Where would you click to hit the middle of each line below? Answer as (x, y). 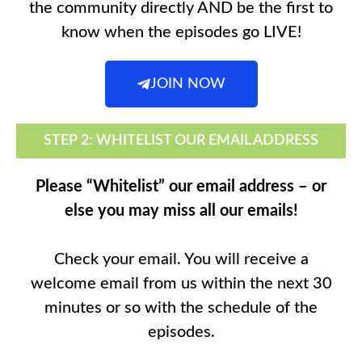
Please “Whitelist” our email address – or (181, 187)
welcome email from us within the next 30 (181, 284)
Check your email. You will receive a (181, 260)
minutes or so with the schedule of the (181, 308)
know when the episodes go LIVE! (181, 33)
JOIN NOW (187, 84)
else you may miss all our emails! (181, 211)
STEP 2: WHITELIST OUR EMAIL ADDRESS (181, 141)
